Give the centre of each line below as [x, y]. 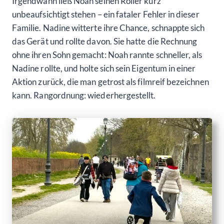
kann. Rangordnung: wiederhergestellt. [84, 95]
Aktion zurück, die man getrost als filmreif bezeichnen [110, 81]
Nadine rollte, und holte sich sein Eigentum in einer [104, 68]
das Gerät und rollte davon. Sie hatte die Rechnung [105, 41]
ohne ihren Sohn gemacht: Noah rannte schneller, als [107, 54]
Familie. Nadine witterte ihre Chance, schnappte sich [108, 27]
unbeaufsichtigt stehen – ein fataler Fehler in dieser [106, 14]
